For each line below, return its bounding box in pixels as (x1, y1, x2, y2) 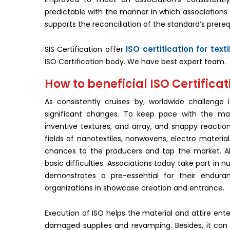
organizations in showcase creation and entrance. (45, 183, 224, 193)
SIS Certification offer (45, 44, 126, 54)
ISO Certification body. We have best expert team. (45, 56, 226, 67)
